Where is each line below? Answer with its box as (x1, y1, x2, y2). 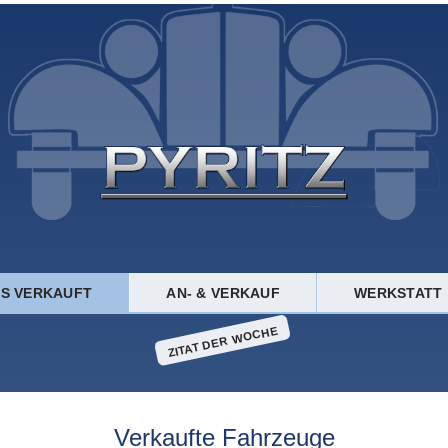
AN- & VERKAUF (166, 284, 280, 301)
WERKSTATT (354, 284, 443, 301)
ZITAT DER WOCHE (167, 323, 280, 359)
